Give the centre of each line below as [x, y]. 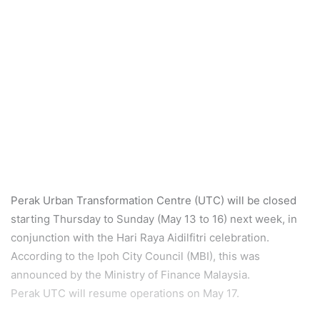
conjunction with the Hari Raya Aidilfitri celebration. [140, 237]
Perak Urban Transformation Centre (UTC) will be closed [154, 200]
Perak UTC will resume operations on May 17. [125, 293]
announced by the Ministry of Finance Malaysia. [130, 274]
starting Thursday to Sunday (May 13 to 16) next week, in [154, 219]
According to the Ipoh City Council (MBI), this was [135, 256]
